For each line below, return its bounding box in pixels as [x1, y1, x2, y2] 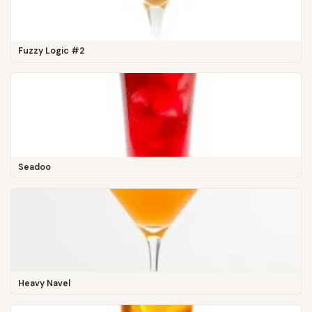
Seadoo [17, 162, 51, 173]
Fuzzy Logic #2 [17, 45, 84, 57]
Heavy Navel [17, 277, 70, 289]
